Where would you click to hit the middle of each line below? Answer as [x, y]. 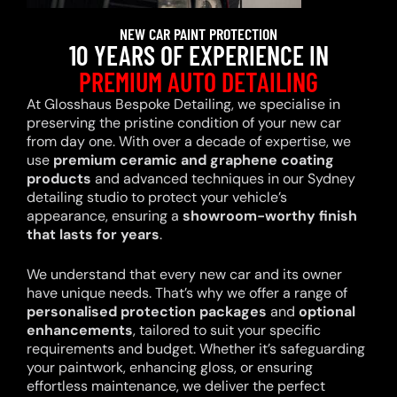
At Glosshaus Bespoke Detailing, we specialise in [183, 105]
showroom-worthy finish [270, 216]
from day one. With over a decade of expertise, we [189, 142]
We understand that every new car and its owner [184, 275]
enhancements [80, 331]
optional [327, 312]
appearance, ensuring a [105, 216]
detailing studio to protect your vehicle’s [157, 198]
